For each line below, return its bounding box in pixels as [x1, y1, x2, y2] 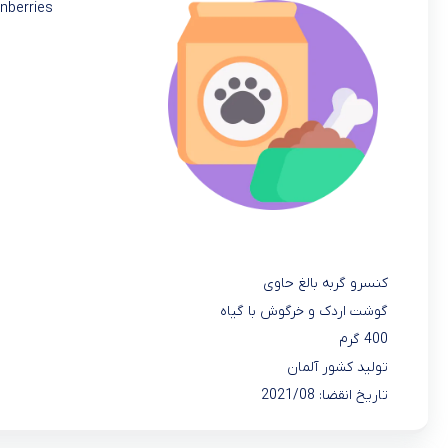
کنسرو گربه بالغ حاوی [263, 273, 388, 293]
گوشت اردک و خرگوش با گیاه [220, 301, 388, 321]
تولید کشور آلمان [287, 357, 388, 377]
